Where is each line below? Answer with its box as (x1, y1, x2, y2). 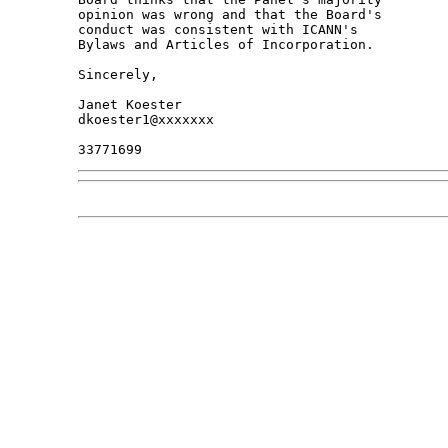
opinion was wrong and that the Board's (77, 7, 390, 23)
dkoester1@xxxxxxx (77, 112, 214, 128)
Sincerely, (77, 67, 158, 83)
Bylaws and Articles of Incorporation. (77, 37, 374, 53)
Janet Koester (77, 97, 182, 113)
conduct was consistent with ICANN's (77, 22, 366, 38)
